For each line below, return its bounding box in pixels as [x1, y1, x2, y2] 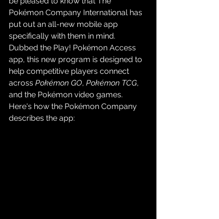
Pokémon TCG [86, 78, 137, 88]
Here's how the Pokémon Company [9, 101, 139, 111]
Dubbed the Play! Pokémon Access [9, 43, 138, 52]
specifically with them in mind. [9, 31, 117, 41]
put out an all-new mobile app [9, 19, 120, 29]
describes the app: [9, 113, 75, 123]
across [9, 78, 35, 88]
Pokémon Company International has [9, 7, 144, 17]
